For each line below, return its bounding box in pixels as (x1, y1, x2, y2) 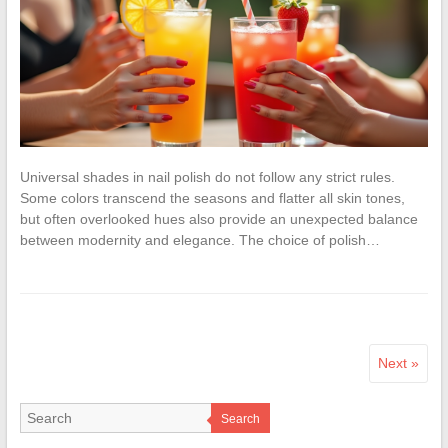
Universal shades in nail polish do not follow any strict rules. (19, 169, 395, 186)
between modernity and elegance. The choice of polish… (19, 232, 380, 249)
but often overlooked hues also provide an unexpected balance (19, 211, 418, 228)
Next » (378, 355, 420, 372)
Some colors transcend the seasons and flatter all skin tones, (19, 190, 405, 207)
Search (220, 412, 260, 427)
